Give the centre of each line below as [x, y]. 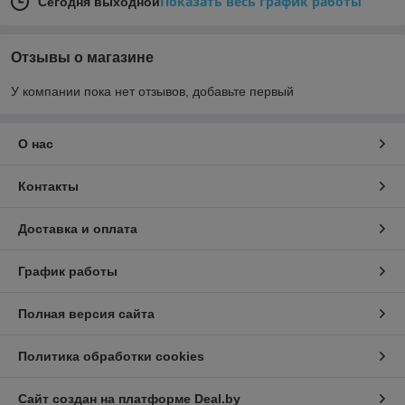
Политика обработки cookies [111, 357]
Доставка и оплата [78, 229]
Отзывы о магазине [82, 58]
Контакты [48, 187]
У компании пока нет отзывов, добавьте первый [152, 92]
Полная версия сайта [86, 314]
